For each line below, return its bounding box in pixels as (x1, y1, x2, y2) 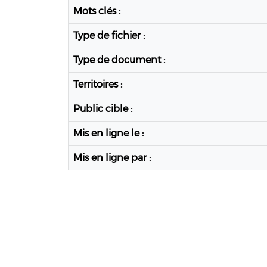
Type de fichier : (73, 30, 145, 42)
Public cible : (73, 103, 132, 115)
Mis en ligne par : (73, 152, 151, 164)
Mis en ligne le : (73, 128, 144, 139)
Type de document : (73, 54, 165, 66)
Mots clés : (73, 5, 120, 17)
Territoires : (73, 79, 122, 91)
